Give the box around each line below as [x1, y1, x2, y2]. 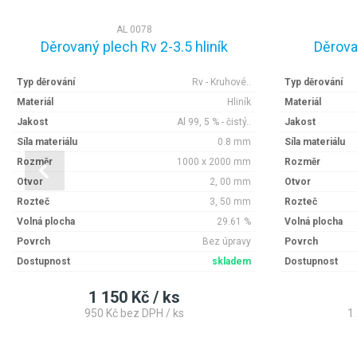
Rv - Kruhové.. [192, 76, 251, 88]
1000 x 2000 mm [177, 156, 251, 168]
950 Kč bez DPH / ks [84, 307, 184, 320]
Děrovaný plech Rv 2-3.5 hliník [40, 38, 228, 56]
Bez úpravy [202, 236, 251, 248]
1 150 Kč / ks [88, 288, 180, 308]
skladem [212, 256, 251, 268]
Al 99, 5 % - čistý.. [177, 116, 251, 128]
